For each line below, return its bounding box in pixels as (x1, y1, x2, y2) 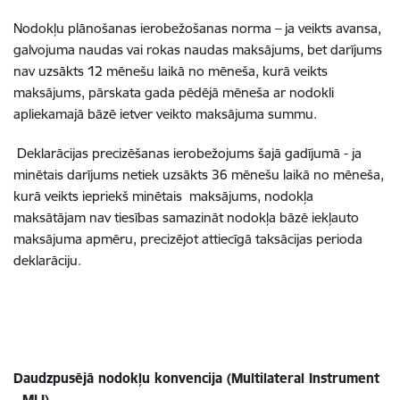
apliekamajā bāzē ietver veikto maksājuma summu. (13, 105, 317, 122)
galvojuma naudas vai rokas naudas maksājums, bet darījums (13, 41, 382, 58)
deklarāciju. (13, 252, 81, 269)
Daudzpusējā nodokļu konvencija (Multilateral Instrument (13, 370, 379, 387)
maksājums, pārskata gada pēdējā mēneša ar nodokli (13, 84, 334, 101)
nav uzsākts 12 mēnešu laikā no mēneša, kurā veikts (13, 62, 328, 79)
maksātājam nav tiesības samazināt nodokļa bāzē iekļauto (13, 209, 359, 226)
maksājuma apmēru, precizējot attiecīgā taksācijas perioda (13, 230, 362, 247)
